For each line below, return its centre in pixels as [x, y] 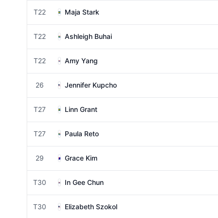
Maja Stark [82, 12]
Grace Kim [81, 158]
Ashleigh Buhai [88, 36]
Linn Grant [81, 109]
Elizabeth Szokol [91, 207]
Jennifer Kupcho [91, 85]
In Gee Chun [84, 182]
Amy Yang [81, 61]
